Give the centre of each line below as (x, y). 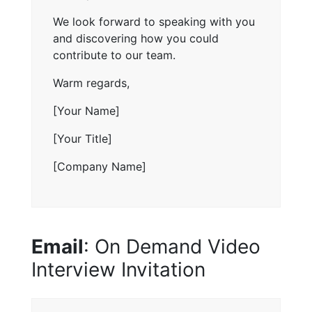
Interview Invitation (118, 269)
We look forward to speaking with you (154, 21)
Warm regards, (91, 83)
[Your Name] (86, 110)
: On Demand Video (172, 246)
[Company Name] (100, 166)
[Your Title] (83, 138)
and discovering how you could (136, 38)
